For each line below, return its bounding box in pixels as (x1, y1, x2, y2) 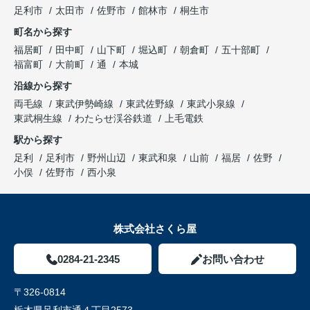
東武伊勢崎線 (55, 98, 116, 110)
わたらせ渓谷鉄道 (75, 113, 155, 125)
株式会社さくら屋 (113, 223, 197, 235)
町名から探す (14, 26, 72, 38)
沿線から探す (14, 80, 72, 92)
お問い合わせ (201, 253, 264, 266)
